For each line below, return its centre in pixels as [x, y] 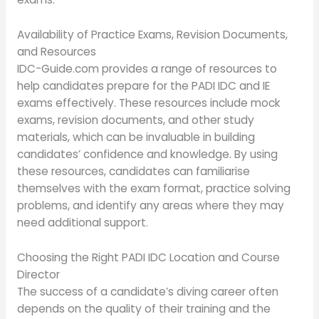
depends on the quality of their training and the [143, 308]
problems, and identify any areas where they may [150, 206]
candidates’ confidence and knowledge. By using [147, 155]
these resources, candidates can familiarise [133, 172]
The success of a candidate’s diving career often [147, 291]
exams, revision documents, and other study [135, 120]
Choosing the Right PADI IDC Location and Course [148, 257]
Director [38, 274]
